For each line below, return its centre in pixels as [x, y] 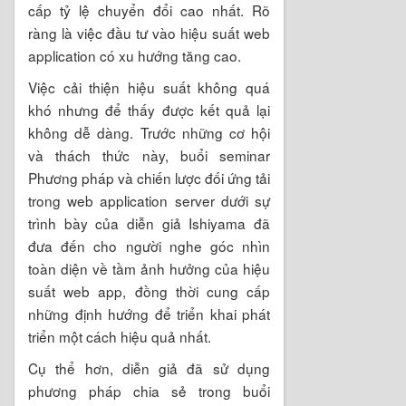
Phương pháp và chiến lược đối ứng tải [149, 177]
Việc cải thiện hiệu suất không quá [149, 87]
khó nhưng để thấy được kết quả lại [149, 109]
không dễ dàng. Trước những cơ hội [149, 132]
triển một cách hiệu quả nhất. [120, 336]
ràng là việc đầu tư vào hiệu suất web [149, 32]
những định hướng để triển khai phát [149, 313]
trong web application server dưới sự [149, 200]
